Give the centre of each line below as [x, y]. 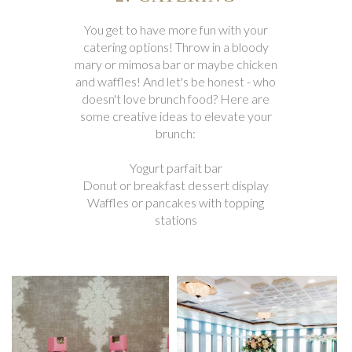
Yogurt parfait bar [176, 168]
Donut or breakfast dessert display [176, 185]
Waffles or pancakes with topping [176, 203]
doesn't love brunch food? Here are [176, 99]
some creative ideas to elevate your [176, 116]
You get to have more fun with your [176, 30]
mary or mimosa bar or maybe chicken [176, 64]
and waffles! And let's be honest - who [176, 82]
